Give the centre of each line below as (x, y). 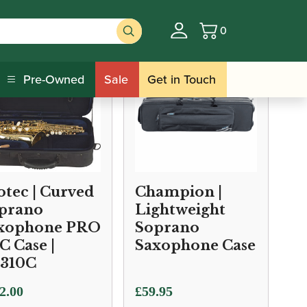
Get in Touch (182, 79)
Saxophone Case (195, 245)
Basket (236, 38)
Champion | (179, 192)
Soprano (167, 228)
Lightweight (180, 210)
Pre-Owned (54, 79)
